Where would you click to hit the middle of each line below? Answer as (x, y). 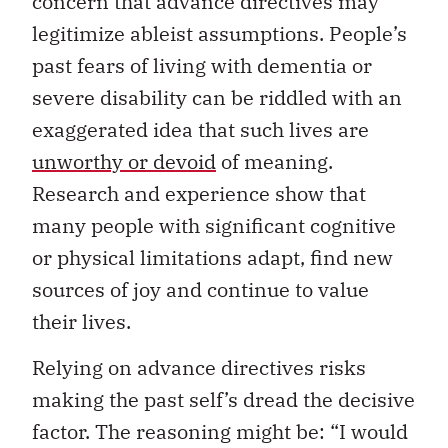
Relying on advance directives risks (199, 368)
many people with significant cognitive (214, 225)
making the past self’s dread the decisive (223, 400)
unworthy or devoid (124, 161)
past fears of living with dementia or (202, 65)
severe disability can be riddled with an (217, 97)
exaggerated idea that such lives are (200, 129)
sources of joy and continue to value (200, 289)
